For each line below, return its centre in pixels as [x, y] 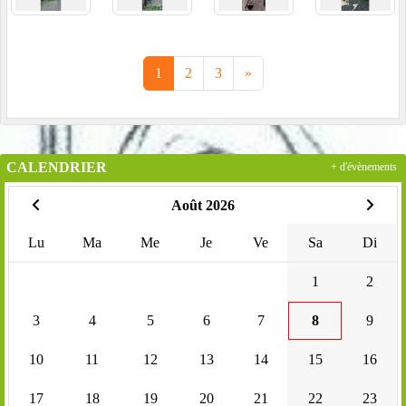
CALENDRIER [57, 167]
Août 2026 [203, 205]
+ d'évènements [364, 167]
